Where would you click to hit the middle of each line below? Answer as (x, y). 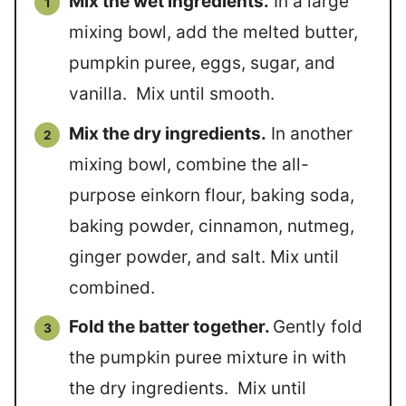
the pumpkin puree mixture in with (208, 358)
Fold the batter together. (171, 327)
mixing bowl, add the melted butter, (213, 33)
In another (309, 133)
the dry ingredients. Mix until (188, 389)
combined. (112, 287)
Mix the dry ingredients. (168, 133)
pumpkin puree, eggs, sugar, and (202, 63)
